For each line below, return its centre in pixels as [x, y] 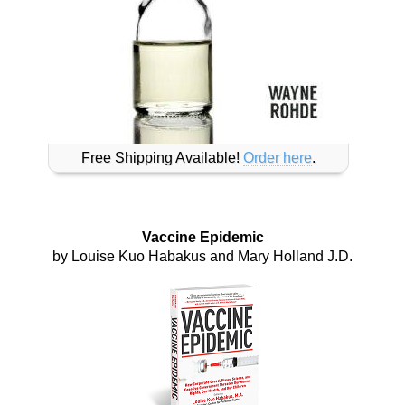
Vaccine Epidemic [202, 237]
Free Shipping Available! [162, 157]
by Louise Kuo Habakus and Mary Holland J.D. [202, 256]
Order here [277, 157]
